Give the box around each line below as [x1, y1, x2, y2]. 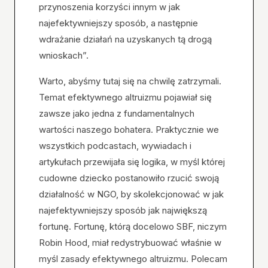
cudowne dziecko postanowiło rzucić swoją [39, 172, 219, 184]
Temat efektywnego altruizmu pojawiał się [39, 92, 212, 103]
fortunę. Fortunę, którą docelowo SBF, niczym [39, 221, 227, 232]
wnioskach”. [39, 50, 89, 61]
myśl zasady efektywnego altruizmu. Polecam [39, 253, 227, 264]
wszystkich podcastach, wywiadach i [39, 140, 191, 151]
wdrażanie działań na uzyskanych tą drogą [39, 33, 212, 45]
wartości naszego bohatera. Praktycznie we [39, 124, 219, 135]
